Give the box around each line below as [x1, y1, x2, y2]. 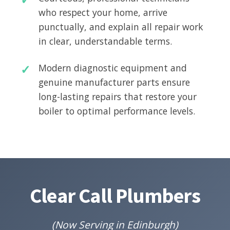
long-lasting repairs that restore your [39, 90, 197, 103]
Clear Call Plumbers [30, 182, 200, 208]
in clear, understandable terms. [39, 34, 172, 47]
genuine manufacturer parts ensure [39, 75, 190, 88]
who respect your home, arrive [39, 6, 167, 18]
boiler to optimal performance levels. [39, 104, 195, 117]
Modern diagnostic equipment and [39, 61, 187, 74]
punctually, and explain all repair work [39, 20, 203, 33]
